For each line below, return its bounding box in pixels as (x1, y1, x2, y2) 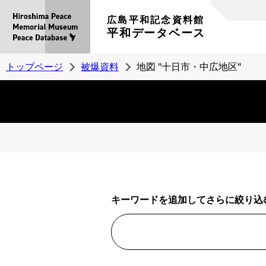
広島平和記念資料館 (107, 14, 205, 26)
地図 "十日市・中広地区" (137, 61, 241, 72)
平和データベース (107, 26, 205, 40)
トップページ (6, 61, 63, 72)
